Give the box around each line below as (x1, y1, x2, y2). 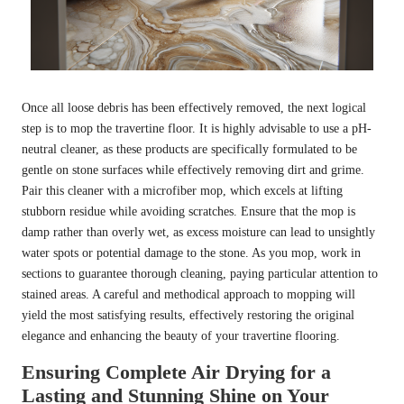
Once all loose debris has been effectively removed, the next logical (22, 101, 366, 115)
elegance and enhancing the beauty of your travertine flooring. (22, 329, 340, 344)
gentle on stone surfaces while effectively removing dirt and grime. (22, 163, 364, 178)
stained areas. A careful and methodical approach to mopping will (22, 288, 355, 302)
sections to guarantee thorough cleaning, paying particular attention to (22, 267, 378, 281)
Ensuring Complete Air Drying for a (22, 361, 331, 384)
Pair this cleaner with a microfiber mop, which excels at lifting (22, 184, 343, 198)
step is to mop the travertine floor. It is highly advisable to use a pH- (22, 122, 372, 136)
